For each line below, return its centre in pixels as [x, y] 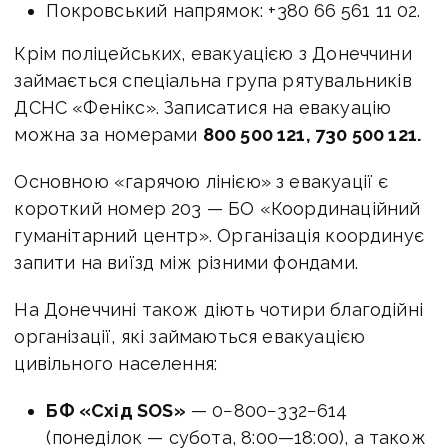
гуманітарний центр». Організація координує [219, 235]
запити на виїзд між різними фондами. [186, 262]
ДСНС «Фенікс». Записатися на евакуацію [203, 107]
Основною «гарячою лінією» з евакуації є [201, 181]
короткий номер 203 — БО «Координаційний [217, 208]
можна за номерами [108, 134]
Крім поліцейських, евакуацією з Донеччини [213, 53]
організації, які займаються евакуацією [190, 336]
